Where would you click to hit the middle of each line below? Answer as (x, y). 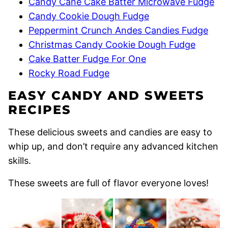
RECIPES (40, 110)
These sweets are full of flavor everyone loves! (108, 183)
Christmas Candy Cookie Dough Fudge (112, 45)
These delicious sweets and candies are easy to (110, 132)
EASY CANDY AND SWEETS (107, 96)
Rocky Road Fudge (69, 73)
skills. (20, 161)
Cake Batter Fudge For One (87, 59)
